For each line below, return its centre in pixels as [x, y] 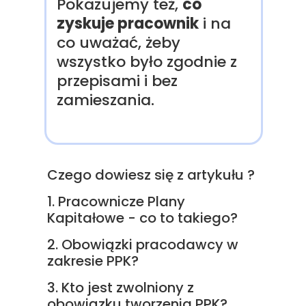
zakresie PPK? [93, 261]
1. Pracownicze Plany [116, 201]
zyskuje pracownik [128, 24]
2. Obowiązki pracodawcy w [143, 245]
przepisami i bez [117, 81]
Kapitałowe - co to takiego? [142, 218]
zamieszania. [106, 100]
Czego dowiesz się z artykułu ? [151, 175]
